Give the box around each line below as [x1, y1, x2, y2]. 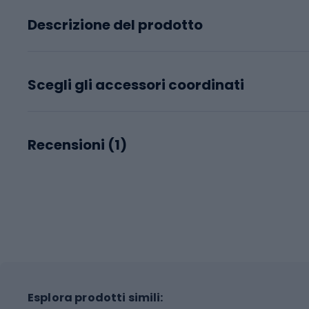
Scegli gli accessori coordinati [28, 74, 244, 94]
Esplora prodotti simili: [28, 289, 163, 306]
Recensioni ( [28, 134, 114, 154]
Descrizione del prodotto [28, 14, 203, 34]
